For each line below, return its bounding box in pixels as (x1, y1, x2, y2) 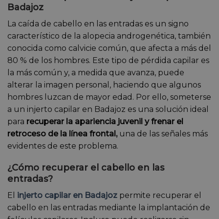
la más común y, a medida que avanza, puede (7, 67, 184, 77)
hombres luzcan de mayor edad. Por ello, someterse (7, 92, 211, 102)
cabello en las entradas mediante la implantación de (7, 202, 210, 212)
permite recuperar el (117, 190, 201, 200)
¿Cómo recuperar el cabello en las (7, 162, 164, 173)
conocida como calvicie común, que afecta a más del (7, 43, 211, 53)
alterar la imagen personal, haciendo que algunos (7, 80, 201, 89)
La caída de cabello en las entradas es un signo (7, 19, 189, 28)
